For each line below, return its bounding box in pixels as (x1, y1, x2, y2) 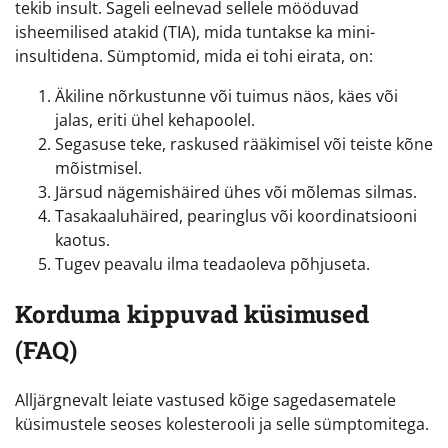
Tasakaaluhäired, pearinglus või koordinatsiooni (55, 204, 417, 227)
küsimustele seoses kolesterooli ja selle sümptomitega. (15, 412, 429, 435)
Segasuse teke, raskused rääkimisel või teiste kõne (55, 132, 433, 155)
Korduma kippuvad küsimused (15, 297, 369, 330)
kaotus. (55, 228, 110, 251)
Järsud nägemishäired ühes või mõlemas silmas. (55, 180, 417, 203)
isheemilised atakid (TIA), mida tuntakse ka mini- (15, 20, 375, 43)
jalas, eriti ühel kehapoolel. (55, 108, 255, 131)
